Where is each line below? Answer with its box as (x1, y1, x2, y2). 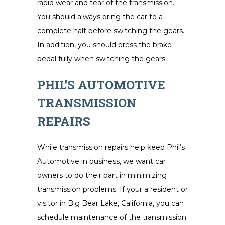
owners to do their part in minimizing (37, 171, 167, 180)
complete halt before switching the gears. (37, 26, 184, 35)
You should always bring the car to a (37, 12, 163, 21)
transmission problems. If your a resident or (37, 185, 188, 194)
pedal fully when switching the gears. (37, 54, 167, 63)
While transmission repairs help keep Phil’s (37, 143, 185, 152)
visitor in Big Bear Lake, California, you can (37, 199, 184, 208)
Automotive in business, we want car (37, 157, 166, 166)
